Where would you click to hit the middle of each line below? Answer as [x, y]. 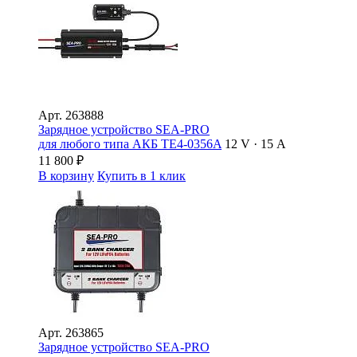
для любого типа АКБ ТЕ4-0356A [130, 143]
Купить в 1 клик [141, 175]
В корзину [66, 175]
